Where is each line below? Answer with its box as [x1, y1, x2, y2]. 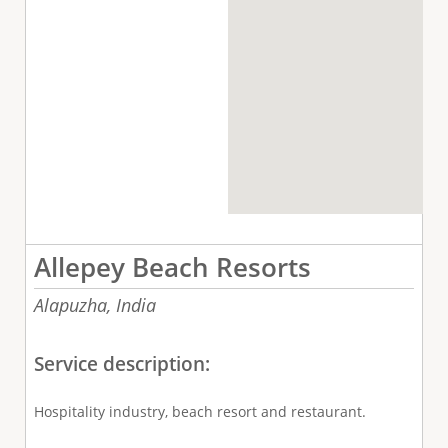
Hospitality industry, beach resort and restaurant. [33, 402, 366, 422]
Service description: [33, 350, 215, 377]
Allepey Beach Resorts [33, 248, 311, 285]
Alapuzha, [33, 292, 111, 317]
